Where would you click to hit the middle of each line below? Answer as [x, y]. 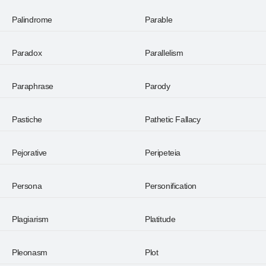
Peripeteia [163, 153]
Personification [171, 186]
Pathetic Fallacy [173, 119]
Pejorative [29, 153]
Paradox [27, 53]
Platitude [160, 219]
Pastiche [27, 119]
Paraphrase [33, 86]
